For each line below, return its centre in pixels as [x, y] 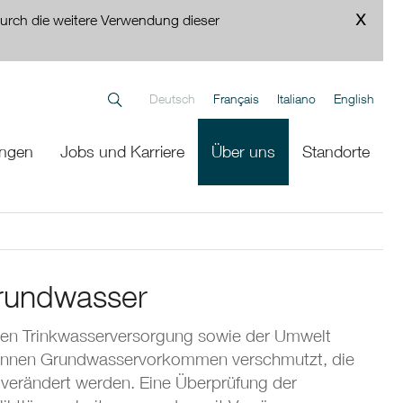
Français [236, 99]
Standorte [336, 152]
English [354, 99]
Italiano [296, 99]
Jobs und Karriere [122, 152]
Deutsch [172, 99]
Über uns [243, 152]
